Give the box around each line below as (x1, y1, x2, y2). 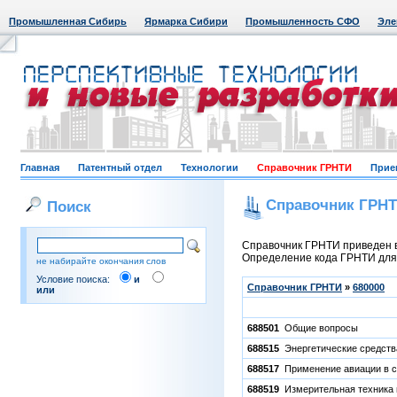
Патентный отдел (78, 162, 162, 173)
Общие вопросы (279, 323, 358, 333)
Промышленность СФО (245, 16, 360, 27)
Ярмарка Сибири (144, 16, 228, 27)
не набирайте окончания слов (36, 256, 166, 266)
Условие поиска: (36, 274, 115, 284)
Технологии (181, 162, 238, 173)
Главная (20, 162, 59, 173)
